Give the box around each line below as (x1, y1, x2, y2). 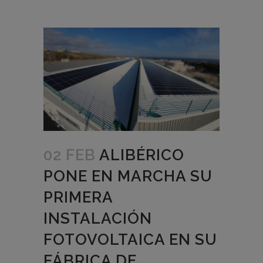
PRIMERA (43, 188, 113, 206)
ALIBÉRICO (99, 146, 184, 164)
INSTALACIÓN (43, 210, 152, 227)
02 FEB (43, 146, 96, 164)
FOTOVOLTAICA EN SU (43, 231, 217, 248)
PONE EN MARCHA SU (43, 167, 213, 185)
